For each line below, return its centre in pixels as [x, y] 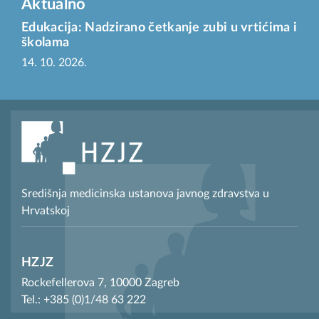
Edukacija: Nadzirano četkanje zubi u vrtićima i [159, 28]
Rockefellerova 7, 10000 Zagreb [100, 283]
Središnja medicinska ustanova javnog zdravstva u [145, 194]
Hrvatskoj [46, 211]
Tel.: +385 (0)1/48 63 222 [84, 300]
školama [46, 43]
